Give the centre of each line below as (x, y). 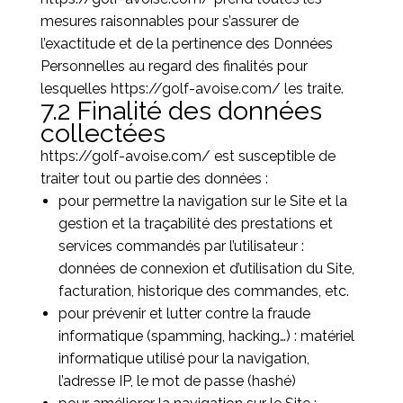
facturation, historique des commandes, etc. (203, 291)
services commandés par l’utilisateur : (181, 246)
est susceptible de (273, 156)
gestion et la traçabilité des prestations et (195, 224)
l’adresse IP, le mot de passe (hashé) (177, 381)
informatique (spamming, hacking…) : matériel (206, 336)
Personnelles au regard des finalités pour (174, 66)
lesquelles (75, 89)
